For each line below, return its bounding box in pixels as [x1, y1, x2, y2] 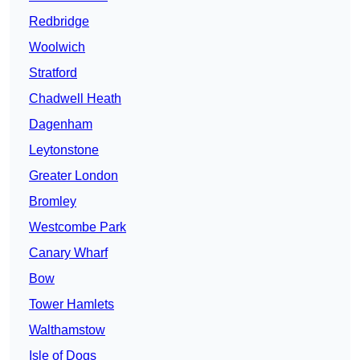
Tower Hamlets [29, 297, 114, 312]
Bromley [29, 194, 76, 209]
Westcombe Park [29, 220, 126, 235]
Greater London [29, 169, 118, 183]
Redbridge [29, 14, 89, 29]
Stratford [29, 66, 77, 80]
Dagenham [29, 117, 92, 132]
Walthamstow [29, 323, 105, 337]
